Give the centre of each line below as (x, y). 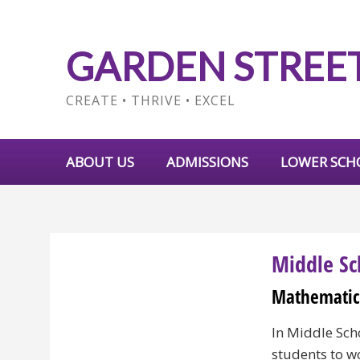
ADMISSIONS (207, 162)
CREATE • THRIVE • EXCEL (151, 100)
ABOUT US (100, 162)
